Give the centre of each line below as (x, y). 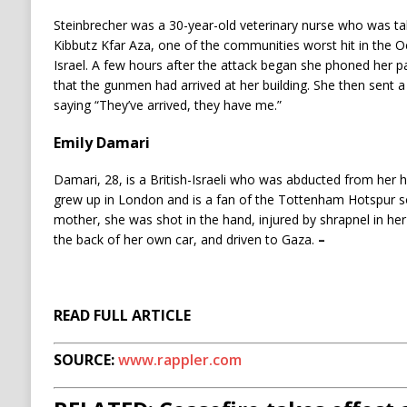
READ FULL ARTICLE (122, 316)
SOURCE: (85, 360)
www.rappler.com (179, 360)
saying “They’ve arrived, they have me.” (167, 105)
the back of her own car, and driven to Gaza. (185, 240)
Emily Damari (101, 143)
